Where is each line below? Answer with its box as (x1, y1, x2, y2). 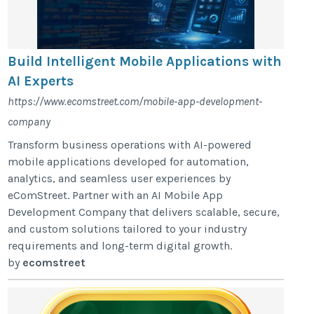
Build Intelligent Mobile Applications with (8, 53, 282, 69)
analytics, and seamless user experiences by (8, 171, 231, 185)
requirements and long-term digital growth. (8, 238, 235, 252)
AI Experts (8, 72, 74, 89)
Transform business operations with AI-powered (8, 137, 252, 151)
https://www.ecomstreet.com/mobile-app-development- (8, 94, 263, 108)
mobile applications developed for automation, (8, 154, 250, 168)
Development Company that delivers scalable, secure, (8, 205, 280, 219)
